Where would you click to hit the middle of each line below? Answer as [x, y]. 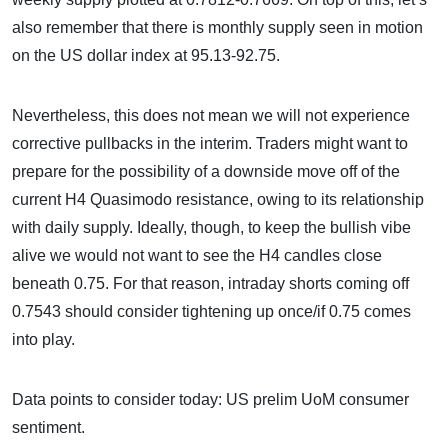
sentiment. [50, 427]
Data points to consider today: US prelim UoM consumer [210, 399]
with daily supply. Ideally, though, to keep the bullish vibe [211, 227]
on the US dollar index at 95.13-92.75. [146, 55]
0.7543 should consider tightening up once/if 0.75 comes [211, 311]
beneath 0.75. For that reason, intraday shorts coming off [210, 283]
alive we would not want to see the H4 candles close [197, 255]
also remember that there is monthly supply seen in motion [217, 27]
